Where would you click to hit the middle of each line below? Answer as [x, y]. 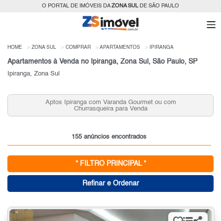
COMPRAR [78, 48]
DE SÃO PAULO [159, 6]
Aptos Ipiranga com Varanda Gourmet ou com [110, 102]
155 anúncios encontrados [109, 137]
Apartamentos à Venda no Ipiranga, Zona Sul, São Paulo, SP [102, 62]
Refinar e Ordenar [110, 184]
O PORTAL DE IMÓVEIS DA [77, 6]
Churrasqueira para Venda [110, 109]
